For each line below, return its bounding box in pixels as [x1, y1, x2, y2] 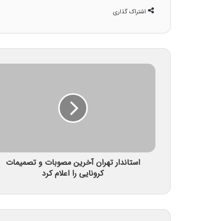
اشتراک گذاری [113, 7, 146, 16]
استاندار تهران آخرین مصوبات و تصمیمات [5, 156, 140, 169]
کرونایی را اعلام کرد [42, 167, 104, 180]
